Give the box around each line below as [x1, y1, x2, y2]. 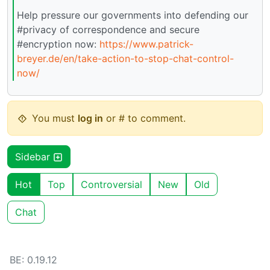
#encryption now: [17, 37, 99, 50]
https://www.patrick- [99, 37, 193, 50]
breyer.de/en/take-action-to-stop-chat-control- [17, 52, 234, 64]
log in [78, 112, 103, 125]
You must [32, 112, 78, 125]
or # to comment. [103, 112, 186, 125]
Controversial [81, 178, 142, 191]
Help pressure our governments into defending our [17, 8, 248, 21]
